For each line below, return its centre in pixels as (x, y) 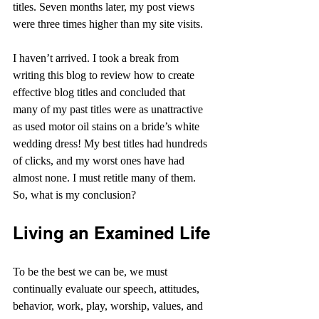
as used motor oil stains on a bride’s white (108, 126)
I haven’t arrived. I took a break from (97, 58)
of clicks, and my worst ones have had (100, 161)
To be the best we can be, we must (91, 272)
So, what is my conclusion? (74, 195)
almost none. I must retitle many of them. (106, 178)
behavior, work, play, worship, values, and (109, 306)
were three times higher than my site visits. (108, 24)
